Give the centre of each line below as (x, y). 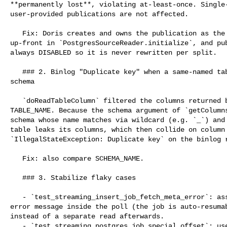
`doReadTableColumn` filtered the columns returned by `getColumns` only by (16, 101)
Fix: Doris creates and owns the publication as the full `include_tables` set (16, 33)
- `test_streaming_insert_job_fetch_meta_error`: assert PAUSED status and (16, 197)
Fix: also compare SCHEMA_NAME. (16, 158)
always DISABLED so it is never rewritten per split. (113, 52)
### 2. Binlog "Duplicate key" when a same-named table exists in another (16, 72)
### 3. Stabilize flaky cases (16, 178)
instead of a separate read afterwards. (87, 216)
